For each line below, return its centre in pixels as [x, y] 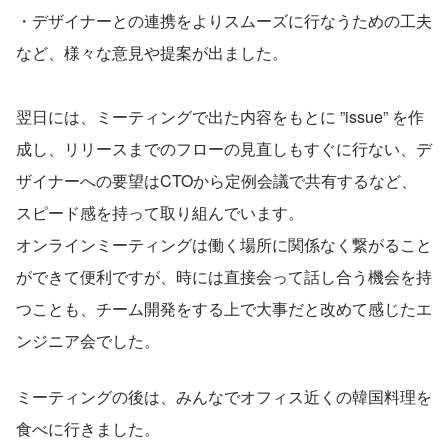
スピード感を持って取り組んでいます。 [160, 212]
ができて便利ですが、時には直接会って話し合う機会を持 [224, 276]
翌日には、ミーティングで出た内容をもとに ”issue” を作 [220, 116]
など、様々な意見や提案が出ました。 [152, 52]
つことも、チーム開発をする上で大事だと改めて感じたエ [224, 308]
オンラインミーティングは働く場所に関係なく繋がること [224, 244]
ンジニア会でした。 [88, 340]
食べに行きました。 [88, 428]
